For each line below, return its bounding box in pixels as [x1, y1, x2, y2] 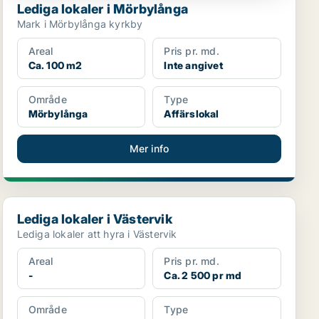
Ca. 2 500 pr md [164, 269, 242, 281]
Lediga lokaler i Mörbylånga [16, 1, 189, 16]
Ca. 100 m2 [28, 59, 83, 71]
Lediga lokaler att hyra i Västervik [16, 228, 177, 240]
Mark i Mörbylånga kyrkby [16, 18, 143, 30]
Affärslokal [164, 108, 219, 120]
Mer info [129, 142, 169, 155]
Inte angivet [164, 59, 223, 71]
